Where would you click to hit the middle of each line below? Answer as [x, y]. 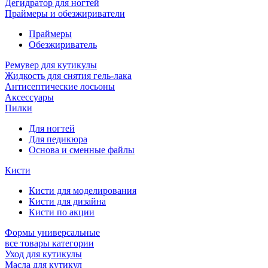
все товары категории [49, 243]
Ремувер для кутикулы [51, 65]
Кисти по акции [62, 212]
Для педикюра [58, 139]
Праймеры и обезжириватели [65, 13]
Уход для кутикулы [43, 254]
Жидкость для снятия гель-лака [68, 75]
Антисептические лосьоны [60, 86]
